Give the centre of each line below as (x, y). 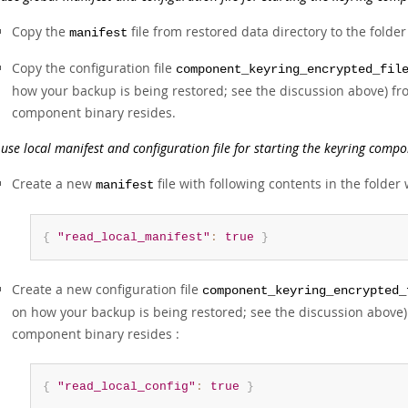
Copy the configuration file (94, 68)
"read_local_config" (126, 387)
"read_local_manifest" (133, 237)
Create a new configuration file (107, 289)
